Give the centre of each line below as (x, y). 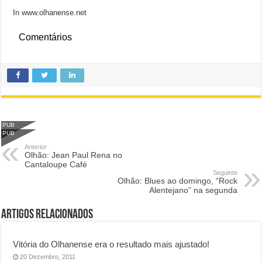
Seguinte (225, 172)
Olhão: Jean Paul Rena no (74, 155)
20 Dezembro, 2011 (48, 256)
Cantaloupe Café (56, 164)
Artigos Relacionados (47, 215)
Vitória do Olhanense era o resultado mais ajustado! (111, 244)
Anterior (36, 146)
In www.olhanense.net (50, 12)
